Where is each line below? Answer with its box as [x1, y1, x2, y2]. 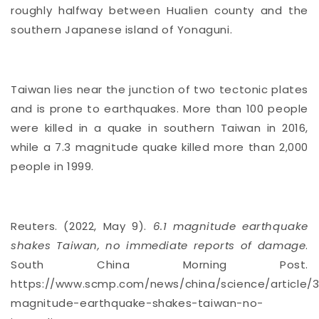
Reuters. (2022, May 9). [11, 218, 153, 234]
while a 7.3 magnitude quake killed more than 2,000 [11, 139, 308, 155]
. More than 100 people [177, 100, 309, 116]
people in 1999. [11, 158, 94, 174]
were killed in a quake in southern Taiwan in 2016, [11, 120, 308, 135]
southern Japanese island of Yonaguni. [11, 21, 233, 37]
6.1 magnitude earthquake [152, 218, 308, 234]
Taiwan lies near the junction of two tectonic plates [11, 81, 308, 97]
